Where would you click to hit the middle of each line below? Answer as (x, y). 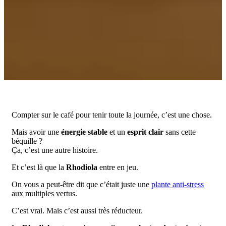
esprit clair (145, 132)
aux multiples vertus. (44, 193)
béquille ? (27, 141)
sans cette (180, 132)
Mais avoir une (36, 132)
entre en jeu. (118, 167)
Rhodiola (82, 167)
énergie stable (84, 132)
